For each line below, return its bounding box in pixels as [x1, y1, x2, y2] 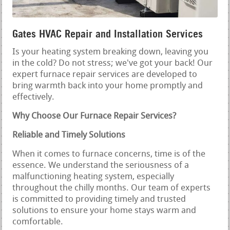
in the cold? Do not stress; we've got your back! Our [12, 59, 213, 68]
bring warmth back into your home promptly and [12, 82, 203, 91]
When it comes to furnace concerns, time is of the [12, 150, 206, 159]
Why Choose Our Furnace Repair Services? [12, 112, 177, 121]
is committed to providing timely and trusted [12, 195, 186, 204]
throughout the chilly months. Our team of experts [12, 184, 211, 193]
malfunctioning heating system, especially [12, 172, 175, 182]
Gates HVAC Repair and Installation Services [12, 28, 203, 41]
